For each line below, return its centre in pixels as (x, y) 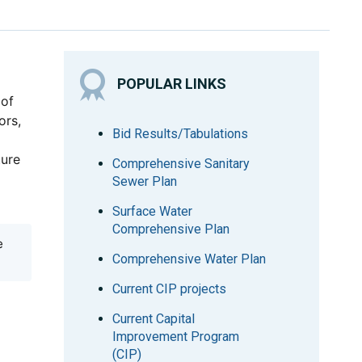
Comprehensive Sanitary (181, 164)
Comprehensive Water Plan (189, 259)
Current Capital (154, 319)
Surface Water (153, 211)
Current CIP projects (170, 289)
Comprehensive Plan (171, 229)
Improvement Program (176, 337)
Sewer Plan (145, 181)
